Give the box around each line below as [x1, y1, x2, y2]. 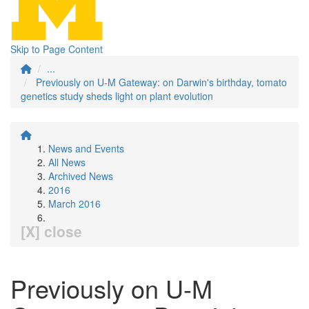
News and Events [48, 141, 124, 155]
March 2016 [48, 197, 101, 210]
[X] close [21, 221, 82, 241]
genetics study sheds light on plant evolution [21, 89, 213, 103]
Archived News [48, 169, 113, 183]
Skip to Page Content [10, 42, 103, 56]
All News [48, 155, 86, 169]
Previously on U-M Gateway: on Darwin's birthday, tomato [36, 75, 287, 89]
